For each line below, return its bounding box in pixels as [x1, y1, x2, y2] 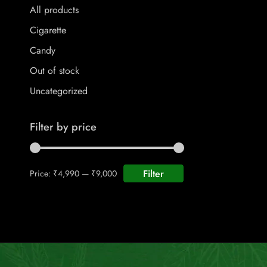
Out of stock [30, 64, 79, 77]
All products [30, 3, 79, 17]
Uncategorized [30, 84, 88, 98]
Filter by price [30, 119, 97, 135]
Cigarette [30, 23, 66, 37]
